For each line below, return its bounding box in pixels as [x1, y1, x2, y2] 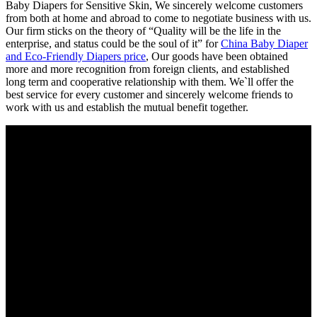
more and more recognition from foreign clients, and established [6, 62, 289, 75]
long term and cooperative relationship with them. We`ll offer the [6, 75, 294, 88]
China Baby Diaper [221, 37, 308, 50]
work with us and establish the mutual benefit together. [6, 100, 248, 113]
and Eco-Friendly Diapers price [6, 50, 146, 62]
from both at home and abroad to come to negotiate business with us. [6, 11, 311, 24]
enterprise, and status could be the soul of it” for [6, 37, 221, 50]
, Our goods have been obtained [146, 50, 288, 62]
